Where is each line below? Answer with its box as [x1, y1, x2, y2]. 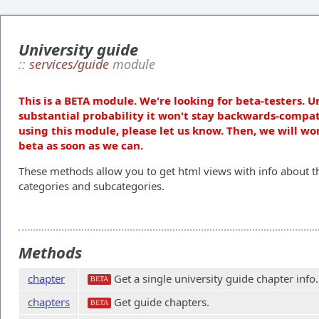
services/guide [29, 56, 109, 73]
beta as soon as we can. [19, 138, 143, 152]
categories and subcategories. [19, 179, 164, 193]
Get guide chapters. [111, 295, 209, 309]
